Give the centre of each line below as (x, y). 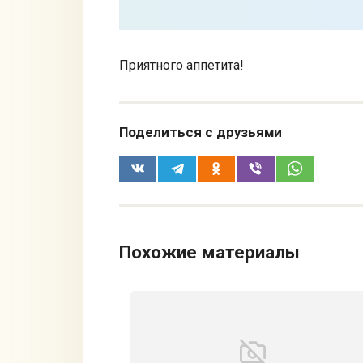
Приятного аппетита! (181, 66)
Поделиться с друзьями (201, 132)
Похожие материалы (209, 252)
